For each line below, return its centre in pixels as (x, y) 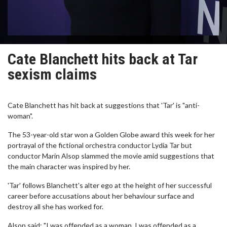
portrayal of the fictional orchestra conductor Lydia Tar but (100, 145)
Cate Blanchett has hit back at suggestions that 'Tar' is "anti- (104, 105)
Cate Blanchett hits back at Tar (103, 59)
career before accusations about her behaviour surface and (101, 196)
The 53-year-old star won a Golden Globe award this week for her (111, 135)
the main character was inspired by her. (69, 166)
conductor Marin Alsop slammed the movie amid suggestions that (111, 156)
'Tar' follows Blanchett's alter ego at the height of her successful (110, 185)
